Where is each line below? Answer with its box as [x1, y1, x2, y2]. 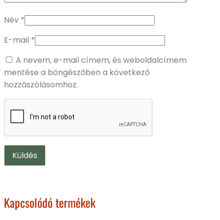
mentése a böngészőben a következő [4, 67, 150, 79]
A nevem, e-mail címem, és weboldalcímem [16, 55, 187, 66]
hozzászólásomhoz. [4, 79, 78, 91]
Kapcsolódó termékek [4, 193, 95, 212]
